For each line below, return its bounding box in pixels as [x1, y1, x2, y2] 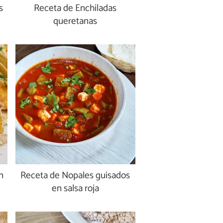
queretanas [53, 13, 98, 29]
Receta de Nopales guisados [20, 168, 130, 184]
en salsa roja [51, 181, 99, 197]
